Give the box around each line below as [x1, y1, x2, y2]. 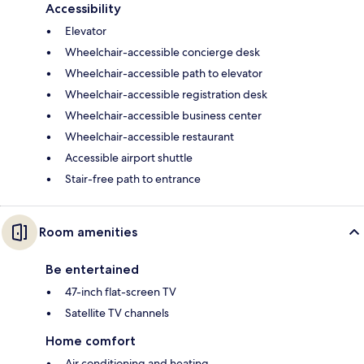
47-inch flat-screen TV [65, 284, 176, 299]
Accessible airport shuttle [65, 149, 193, 165]
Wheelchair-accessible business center [65, 107, 262, 123]
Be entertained [45, 261, 139, 277]
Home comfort [45, 332, 136, 349]
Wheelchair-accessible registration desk [65, 86, 267, 102]
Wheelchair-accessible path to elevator [65, 65, 262, 80]
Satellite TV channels [65, 305, 169, 320]
